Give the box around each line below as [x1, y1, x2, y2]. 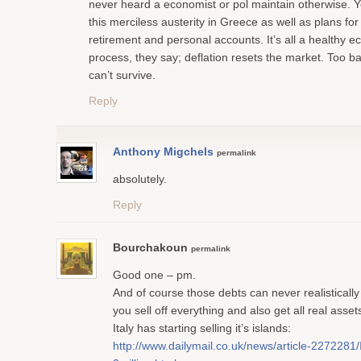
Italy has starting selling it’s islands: [113, 322, 291, 334]
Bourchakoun [113, 241, 191, 254]
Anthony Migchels [113, 145, 214, 158]
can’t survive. [89, 68, 156, 81]
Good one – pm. [113, 268, 196, 281]
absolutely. [113, 172, 167, 185]
